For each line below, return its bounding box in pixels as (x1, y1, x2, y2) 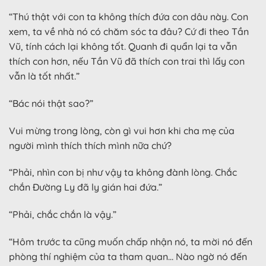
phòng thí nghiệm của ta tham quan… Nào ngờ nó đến (9, 250, 247, 262)
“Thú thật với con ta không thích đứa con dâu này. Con (9, 11, 248, 23)
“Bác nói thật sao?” (9, 97, 93, 109)
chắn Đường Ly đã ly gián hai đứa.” (9, 181, 162, 194)
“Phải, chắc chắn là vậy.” (9, 208, 116, 221)
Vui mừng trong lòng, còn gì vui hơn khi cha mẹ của (9, 124, 235, 137)
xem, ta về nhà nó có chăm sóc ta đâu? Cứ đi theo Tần (9, 26, 249, 37)
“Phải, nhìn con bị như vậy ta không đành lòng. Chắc (9, 166, 237, 179)
